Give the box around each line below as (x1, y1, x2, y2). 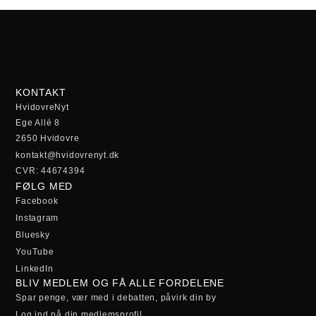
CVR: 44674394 (16, 166, 85, 176)
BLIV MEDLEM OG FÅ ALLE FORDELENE (16, 277, 225, 289)
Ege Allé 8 (16, 118, 60, 128)
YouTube (16, 247, 54, 257)
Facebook (16, 196, 59, 207)
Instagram (16, 213, 59, 224)
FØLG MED (16, 181, 73, 193)
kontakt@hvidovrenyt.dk (16, 150, 120, 161)
